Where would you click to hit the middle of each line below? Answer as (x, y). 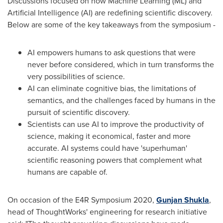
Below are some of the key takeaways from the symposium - (111, 25)
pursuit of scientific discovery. (79, 112)
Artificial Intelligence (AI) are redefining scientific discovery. (110, 13)
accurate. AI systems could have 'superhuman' (107, 148)
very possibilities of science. (76, 76)
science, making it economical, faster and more (109, 136)
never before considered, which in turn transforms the (121, 64)
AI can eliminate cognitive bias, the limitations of (112, 88)
